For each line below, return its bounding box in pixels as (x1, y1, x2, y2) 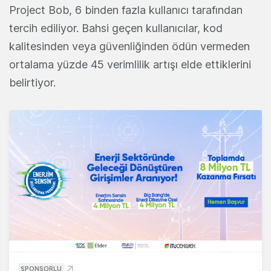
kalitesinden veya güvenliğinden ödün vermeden (9, 40, 250, 53)
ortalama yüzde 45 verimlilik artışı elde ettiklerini (9, 58, 251, 71)
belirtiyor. (9, 76, 59, 90)
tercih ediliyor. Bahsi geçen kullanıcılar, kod (9, 22, 223, 35)
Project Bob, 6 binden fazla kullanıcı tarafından (9, 4, 243, 17)
